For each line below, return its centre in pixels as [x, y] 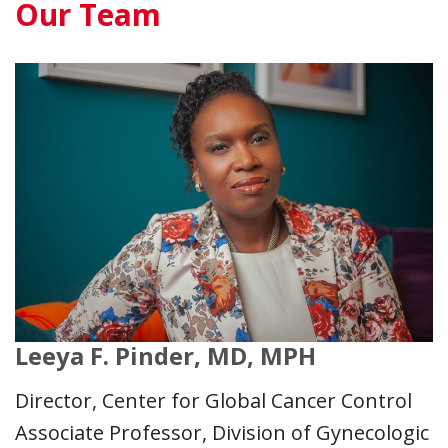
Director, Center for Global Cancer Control [213, 400]
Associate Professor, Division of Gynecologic [222, 432]
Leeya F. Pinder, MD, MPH [165, 355]
